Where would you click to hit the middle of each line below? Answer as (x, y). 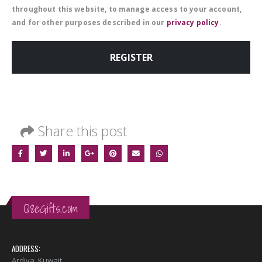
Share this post (82, 131)
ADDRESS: (26, 248)
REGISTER (131, 57)
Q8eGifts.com (51, 208)
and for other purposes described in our (89, 23)
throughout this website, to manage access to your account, (127, 9)
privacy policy (193, 23)
